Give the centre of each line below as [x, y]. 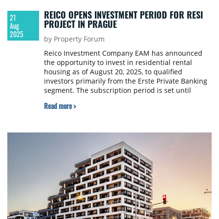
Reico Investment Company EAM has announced [123, 53]
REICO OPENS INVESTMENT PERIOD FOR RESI [123, 15]
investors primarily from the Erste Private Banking [125, 81]
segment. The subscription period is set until [117, 90]
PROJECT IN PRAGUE [80, 24]
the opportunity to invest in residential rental [118, 63]
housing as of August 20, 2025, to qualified [113, 72]
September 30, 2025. [77, 100]
